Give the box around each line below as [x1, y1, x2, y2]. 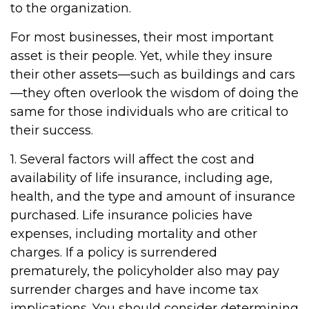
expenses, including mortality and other [10, 226, 257, 241]
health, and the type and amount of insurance [10, 189, 295, 204]
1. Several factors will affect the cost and [10, 152, 255, 167]
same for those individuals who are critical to [10, 104, 288, 119]
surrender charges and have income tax [10, 282, 259, 297]
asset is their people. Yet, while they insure [10, 48, 272, 63]
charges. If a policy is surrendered [10, 245, 217, 260]
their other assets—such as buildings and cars [10, 67, 295, 82]
